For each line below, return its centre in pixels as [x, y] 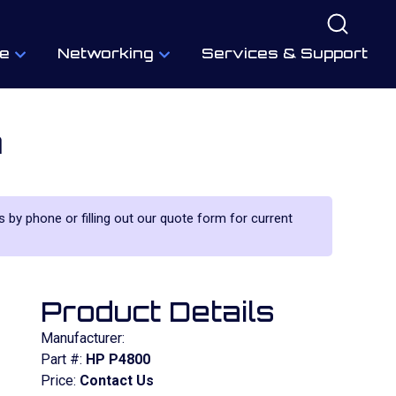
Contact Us [117, 381]
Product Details [157, 312]
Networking [106, 53]
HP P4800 [118, 359]
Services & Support [285, 53]
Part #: [63, 359]
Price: [60, 381]
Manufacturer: [83, 338]
